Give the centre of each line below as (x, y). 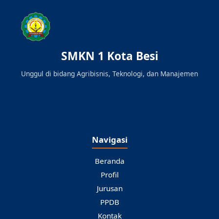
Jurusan (109, 188)
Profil (109, 175)
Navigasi (109, 140)
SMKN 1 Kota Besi (109, 56)
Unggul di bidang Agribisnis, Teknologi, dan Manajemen (109, 74)
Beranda (109, 161)
